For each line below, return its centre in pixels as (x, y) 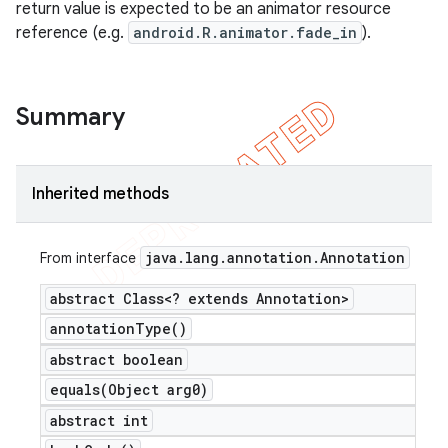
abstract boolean (116, 359)
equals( (79, 389)
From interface (90, 258)
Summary (70, 117)
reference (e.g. (72, 33)
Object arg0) (158, 389)
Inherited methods (100, 194)
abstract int (99, 420)
